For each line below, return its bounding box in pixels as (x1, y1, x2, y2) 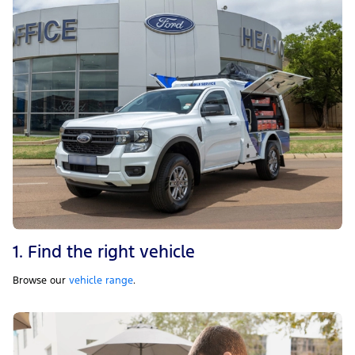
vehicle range (69, 274, 133, 288)
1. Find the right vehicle (13, 241, 195, 263)
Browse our (13, 274, 69, 288)
